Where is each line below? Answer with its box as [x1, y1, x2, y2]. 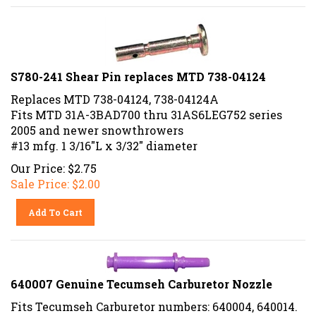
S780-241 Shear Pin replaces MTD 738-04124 [11, 63, 266, 79]
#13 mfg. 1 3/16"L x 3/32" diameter [11, 133, 197, 148]
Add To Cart [28, 201, 83, 213]
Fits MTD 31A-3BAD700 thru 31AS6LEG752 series [11, 102, 282, 117]
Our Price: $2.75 [11, 155, 97, 171]
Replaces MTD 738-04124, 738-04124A [11, 86, 219, 102]
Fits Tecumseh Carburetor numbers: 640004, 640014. [11, 293, 298, 309]
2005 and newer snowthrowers [11, 117, 183, 133]
